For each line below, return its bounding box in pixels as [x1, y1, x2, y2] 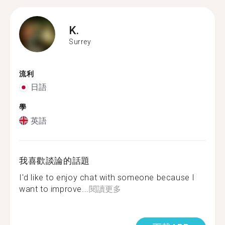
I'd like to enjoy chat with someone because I [19, 172, 195, 182]
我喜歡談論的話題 [19, 155, 90, 166]
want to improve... [19, 184, 89, 194]
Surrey [69, 38, 91, 46]
